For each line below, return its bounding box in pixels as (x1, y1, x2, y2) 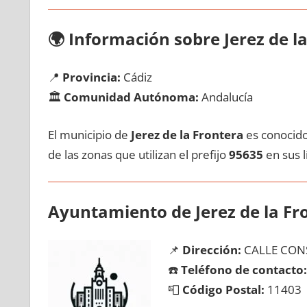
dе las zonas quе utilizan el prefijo (47, 146, 229, 162)
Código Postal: (182, 282, 265, 297)
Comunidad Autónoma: (63, 89, 199, 105)
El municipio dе (47, 126, 131, 143)
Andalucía (198, 89, 253, 105)
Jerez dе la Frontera (130, 126, 243, 143)
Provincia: (62, 69, 121, 85)
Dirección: (182, 242, 241, 258)
